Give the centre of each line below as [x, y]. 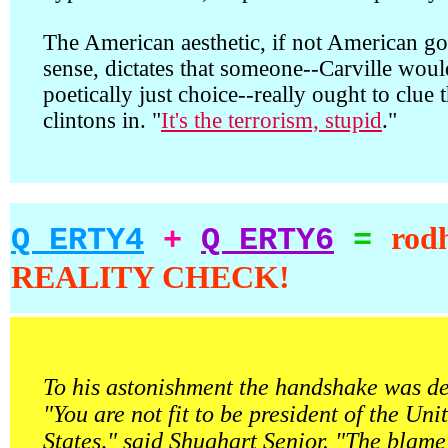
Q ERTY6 [267, 240]
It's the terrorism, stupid [271, 120]
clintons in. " [102, 120]
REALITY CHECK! [150, 277]
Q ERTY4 [77, 240]
